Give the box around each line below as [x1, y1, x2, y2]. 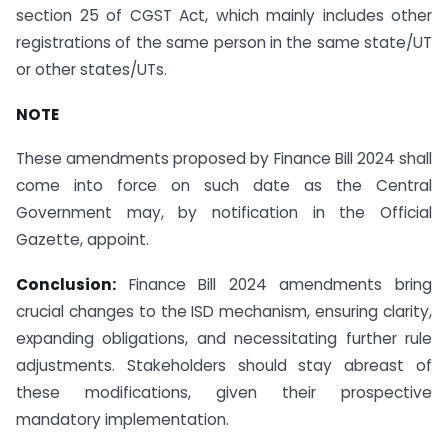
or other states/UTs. [16, 58, 167, 80]
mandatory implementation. [16, 409, 229, 431]
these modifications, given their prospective [16, 382, 432, 404]
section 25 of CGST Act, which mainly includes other [16, 4, 432, 26]
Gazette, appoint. [16, 229, 149, 251]
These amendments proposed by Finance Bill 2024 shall [16, 148, 432, 170]
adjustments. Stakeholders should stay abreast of [16, 355, 432, 377]
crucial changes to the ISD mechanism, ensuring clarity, [16, 301, 432, 323]
